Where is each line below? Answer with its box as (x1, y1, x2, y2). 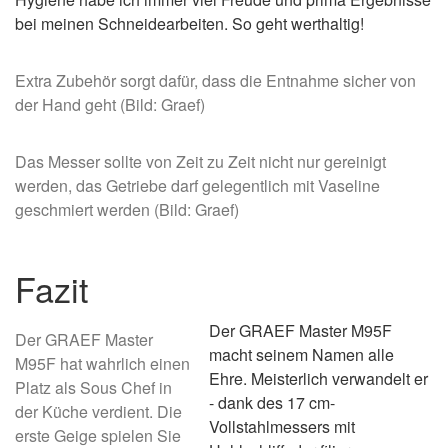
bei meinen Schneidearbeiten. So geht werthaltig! (15, 12, 364, 35)
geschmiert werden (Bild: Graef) (15, 198, 239, 221)
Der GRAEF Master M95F (209, 319, 392, 342)
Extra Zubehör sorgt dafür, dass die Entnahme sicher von (15, 69, 416, 92)
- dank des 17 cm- (209, 391, 335, 414)
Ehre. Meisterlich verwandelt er (209, 367, 428, 390)
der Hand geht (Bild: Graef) (15, 93, 205, 116)
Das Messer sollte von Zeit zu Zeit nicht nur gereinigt (15, 150, 386, 173)
